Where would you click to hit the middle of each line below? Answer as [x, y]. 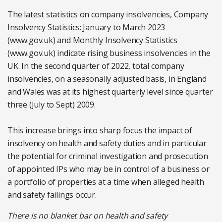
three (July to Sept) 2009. [52, 104]
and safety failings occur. [52, 194]
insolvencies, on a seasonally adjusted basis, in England [107, 79]
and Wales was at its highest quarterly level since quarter [110, 91]
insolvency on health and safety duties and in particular [107, 143]
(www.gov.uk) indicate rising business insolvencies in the [109, 53]
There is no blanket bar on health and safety [88, 215]
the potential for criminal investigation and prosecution [108, 156]
